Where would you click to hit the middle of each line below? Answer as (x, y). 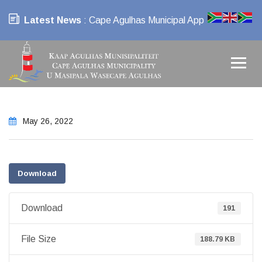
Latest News (53, 20)
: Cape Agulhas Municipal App (143, 20)
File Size (39, 239)
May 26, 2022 (47, 121)
